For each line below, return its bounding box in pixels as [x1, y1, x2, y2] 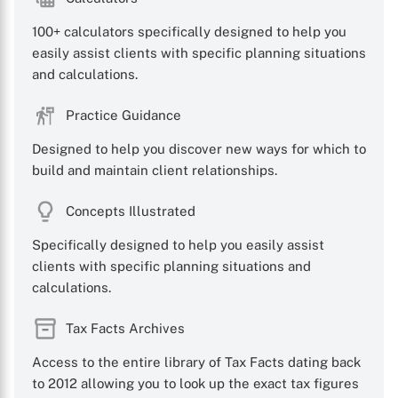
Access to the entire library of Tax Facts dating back [32, 354, 361, 370]
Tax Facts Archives [66, 321, 185, 336]
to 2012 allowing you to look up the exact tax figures [32, 376, 359, 391]
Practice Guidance [66, 107, 181, 123]
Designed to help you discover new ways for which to [32, 141, 366, 156]
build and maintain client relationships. [32, 163, 277, 178]
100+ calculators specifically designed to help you [32, 24, 346, 39]
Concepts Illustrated [66, 203, 195, 219]
